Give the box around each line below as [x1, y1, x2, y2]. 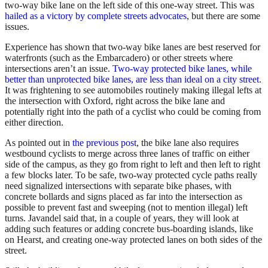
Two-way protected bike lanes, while [112, 63, 252, 74]
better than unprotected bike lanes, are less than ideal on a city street [5, 74, 259, 85]
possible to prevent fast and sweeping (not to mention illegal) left [5, 202, 248, 213]
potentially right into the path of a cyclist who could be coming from [5, 106, 261, 117]
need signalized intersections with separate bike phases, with [5, 181, 232, 191]
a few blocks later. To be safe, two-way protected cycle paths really [5, 170, 257, 181]
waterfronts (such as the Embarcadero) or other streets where [5, 53, 233, 63]
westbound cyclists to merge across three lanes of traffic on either [5, 148, 249, 159]
